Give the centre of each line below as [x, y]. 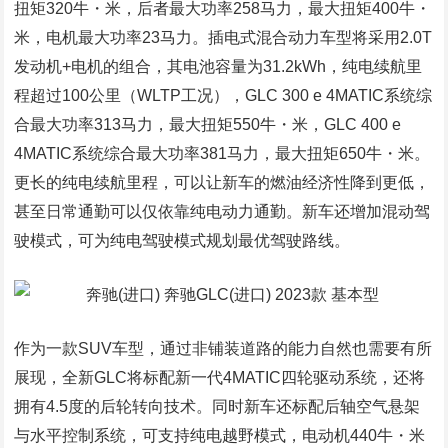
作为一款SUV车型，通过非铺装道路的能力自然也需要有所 [223, 348]
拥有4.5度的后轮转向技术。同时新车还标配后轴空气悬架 [217, 406]
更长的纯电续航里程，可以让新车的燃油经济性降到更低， [222, 182]
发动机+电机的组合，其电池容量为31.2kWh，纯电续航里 [218, 66]
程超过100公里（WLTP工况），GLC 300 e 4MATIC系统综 [223, 95]
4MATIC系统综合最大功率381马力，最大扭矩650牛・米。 [222, 153]
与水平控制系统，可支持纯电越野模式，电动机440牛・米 [220, 435]
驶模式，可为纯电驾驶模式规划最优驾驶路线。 [182, 240]
